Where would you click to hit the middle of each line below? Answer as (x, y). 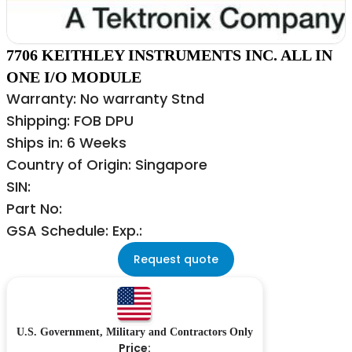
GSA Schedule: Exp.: (74, 231)
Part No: (34, 209)
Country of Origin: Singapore (107, 165)
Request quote (176, 260)
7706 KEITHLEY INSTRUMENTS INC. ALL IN (169, 55)
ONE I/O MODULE (74, 77)
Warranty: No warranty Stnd (105, 99)
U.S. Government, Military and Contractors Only (135, 332)
